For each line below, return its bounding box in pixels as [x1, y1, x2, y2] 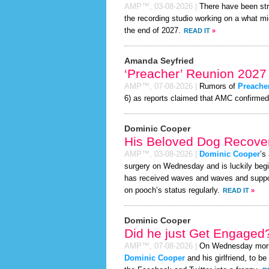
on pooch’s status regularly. [124, 186, 220, 195]
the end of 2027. [124, 26, 181, 35]
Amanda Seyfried [124, 56, 194, 65]
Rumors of [199, 82, 238, 91]
